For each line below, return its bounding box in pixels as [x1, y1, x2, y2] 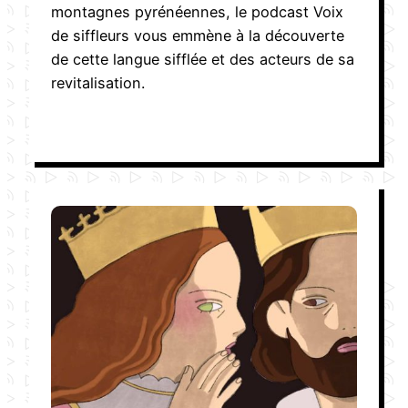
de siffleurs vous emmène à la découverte [51, 25, 344, 45]
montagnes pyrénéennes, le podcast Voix [51, 2, 343, 21]
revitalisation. [51, 73, 145, 92]
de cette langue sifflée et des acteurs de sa [51, 49, 354, 68]
